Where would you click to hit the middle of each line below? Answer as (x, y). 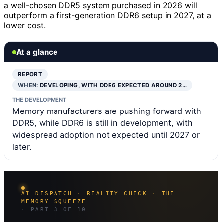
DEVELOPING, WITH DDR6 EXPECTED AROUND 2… (113, 85)
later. (22, 147)
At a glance (37, 52)
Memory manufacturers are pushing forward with (107, 111)
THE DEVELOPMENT (39, 100)
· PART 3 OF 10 (54, 210)
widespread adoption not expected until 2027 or (106, 135)
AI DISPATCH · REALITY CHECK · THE (98, 194)
